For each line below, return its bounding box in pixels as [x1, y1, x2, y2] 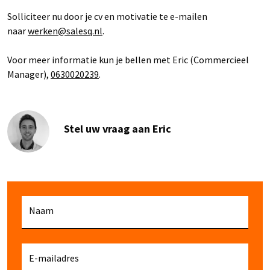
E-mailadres [29, 252, 79, 265]
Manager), [7, 68, 51, 81]
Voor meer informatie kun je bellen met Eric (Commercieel [7, 54, 249, 66]
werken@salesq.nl [28, 25, 102, 37]
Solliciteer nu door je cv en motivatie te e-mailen [7, 10, 207, 23]
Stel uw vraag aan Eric [64, 122, 171, 136]
